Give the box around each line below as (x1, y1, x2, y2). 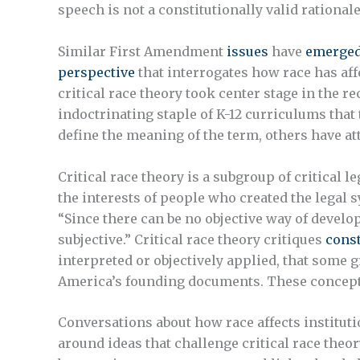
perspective (58, 63, 135, 80)
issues (227, 43, 268, 59)
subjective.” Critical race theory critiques (58, 231, 325, 247)
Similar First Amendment (58, 43, 227, 59)
